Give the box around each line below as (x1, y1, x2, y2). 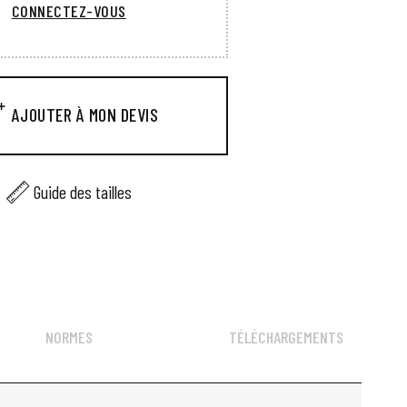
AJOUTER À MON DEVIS (11, 103, 159, 125)
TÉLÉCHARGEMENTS (228, 327, 343, 348)
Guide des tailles (33, 180, 132, 203)
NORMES (45, 327, 94, 348)
